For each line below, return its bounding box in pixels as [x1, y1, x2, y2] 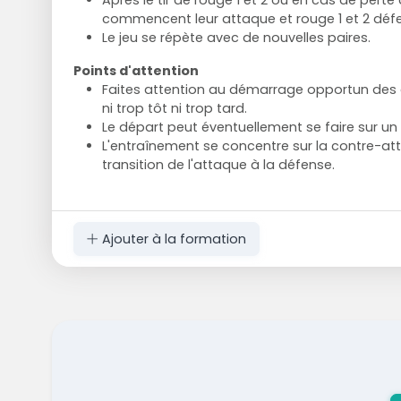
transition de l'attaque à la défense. [101, 155, 335, 174]
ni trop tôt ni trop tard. [101, 98, 247, 117]
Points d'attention [73, 61, 199, 80]
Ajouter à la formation [98, 229, 246, 248]
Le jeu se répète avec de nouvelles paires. [101, 28, 371, 47]
